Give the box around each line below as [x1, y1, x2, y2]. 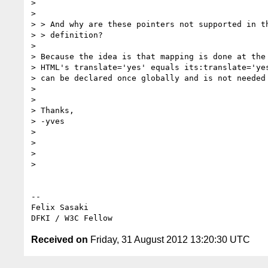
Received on [31, 234, 88, 245]
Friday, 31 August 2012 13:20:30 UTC [88, 234, 250, 245]
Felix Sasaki [31, 202, 89, 212]
